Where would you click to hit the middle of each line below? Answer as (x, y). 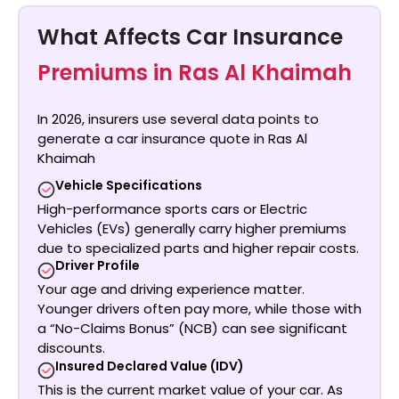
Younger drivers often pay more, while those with (199, 309)
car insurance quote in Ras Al (212, 139)
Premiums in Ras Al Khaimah (195, 73)
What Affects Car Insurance (190, 37)
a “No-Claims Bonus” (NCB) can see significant (192, 329)
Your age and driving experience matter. (171, 289)
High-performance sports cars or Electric (172, 208)
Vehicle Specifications (129, 185)
